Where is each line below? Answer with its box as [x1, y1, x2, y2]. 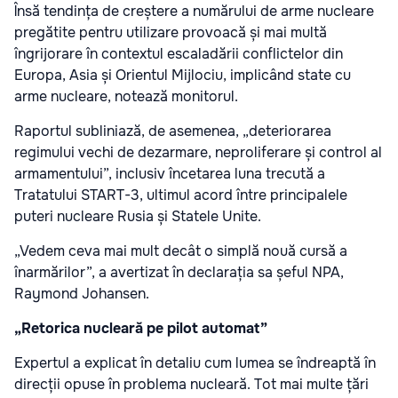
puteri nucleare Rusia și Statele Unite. [14, 206, 261, 226]
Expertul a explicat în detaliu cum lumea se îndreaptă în [14, 353, 376, 372]
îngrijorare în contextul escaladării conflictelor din [14, 44, 343, 63]
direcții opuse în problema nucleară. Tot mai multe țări [14, 374, 369, 394]
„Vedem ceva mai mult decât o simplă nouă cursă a [14, 241, 347, 260]
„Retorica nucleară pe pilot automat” [14, 318, 267, 338]
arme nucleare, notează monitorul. [14, 86, 238, 106]
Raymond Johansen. [14, 283, 149, 303]
